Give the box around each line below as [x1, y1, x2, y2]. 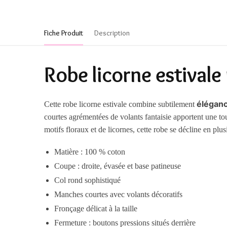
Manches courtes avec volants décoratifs [54, 190, 183, 199]
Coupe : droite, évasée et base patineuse [54, 162, 181, 171]
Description [94, 28, 130, 37]
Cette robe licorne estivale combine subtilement [44, 99, 197, 108]
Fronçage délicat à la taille [54, 204, 138, 213]
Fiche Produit [44, 28, 83, 37]
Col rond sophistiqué [54, 176, 121, 185]
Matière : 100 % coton [54, 147, 126, 157]
